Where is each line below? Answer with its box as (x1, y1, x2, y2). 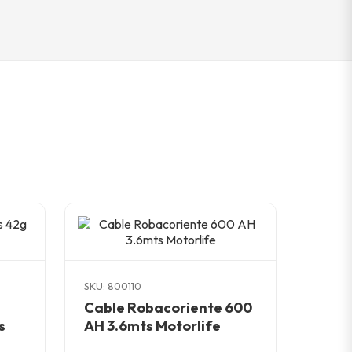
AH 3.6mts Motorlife (84, 317, 221, 335)
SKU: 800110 (84, 280, 141, 292)
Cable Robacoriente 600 (84, 299, 252, 317)
